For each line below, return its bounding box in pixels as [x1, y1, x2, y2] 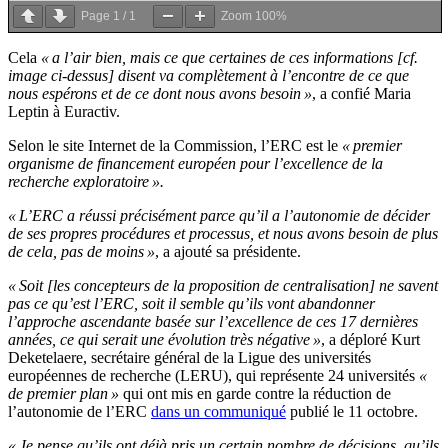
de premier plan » [8, 385, 119, 403]
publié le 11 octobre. [286, 403, 418, 421]
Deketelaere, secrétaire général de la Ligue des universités [8, 349, 371, 367]
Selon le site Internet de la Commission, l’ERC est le [8, 137, 342, 155]
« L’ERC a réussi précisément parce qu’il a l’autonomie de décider [8, 207, 430, 225]
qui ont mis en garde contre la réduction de [119, 385, 391, 403]
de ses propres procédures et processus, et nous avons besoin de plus [8, 225, 438, 243]
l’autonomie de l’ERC [8, 403, 151, 421]
